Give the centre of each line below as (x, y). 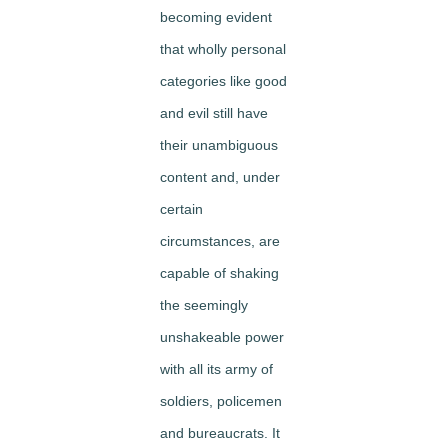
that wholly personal (223, 49)
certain (181, 209)
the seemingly (204, 305)
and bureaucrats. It (220, 433)
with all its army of (216, 369)
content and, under (220, 177)
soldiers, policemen (221, 401)
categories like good (223, 81)
